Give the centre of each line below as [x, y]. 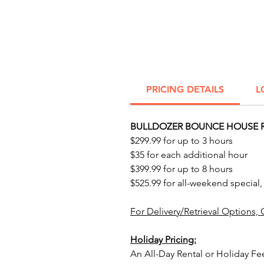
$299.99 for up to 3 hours [181, 141]
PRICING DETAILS [185, 89]
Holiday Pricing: [163, 240]
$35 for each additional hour [189, 155]
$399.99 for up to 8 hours [181, 169]
